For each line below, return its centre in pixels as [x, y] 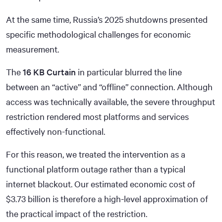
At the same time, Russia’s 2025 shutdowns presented [107, 19]
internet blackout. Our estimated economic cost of [101, 184]
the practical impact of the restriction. [77, 213]
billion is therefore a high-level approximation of [117, 198]
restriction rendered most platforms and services [97, 116]
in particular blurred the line [129, 72]
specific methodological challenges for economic [98, 34]
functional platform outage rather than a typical [96, 169]
